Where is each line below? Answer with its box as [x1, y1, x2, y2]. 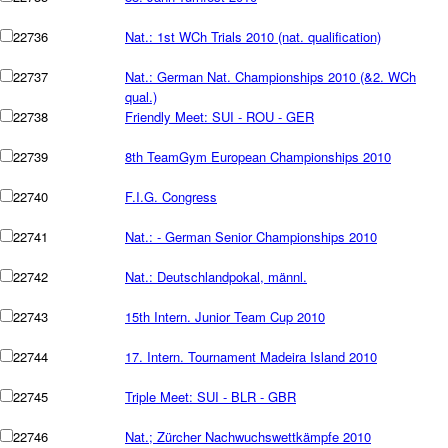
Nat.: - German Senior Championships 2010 [125, 227, 377, 246]
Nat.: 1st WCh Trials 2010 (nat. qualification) [125, 27, 381, 46]
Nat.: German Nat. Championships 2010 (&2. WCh [125, 67, 416, 86]
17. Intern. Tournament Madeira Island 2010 [125, 347, 377, 366]
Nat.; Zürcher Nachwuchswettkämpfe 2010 [125, 427, 371, 446]
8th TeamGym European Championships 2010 [125, 147, 391, 166]
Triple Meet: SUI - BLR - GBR [125, 387, 296, 406]
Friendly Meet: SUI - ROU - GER [125, 107, 314, 126]
